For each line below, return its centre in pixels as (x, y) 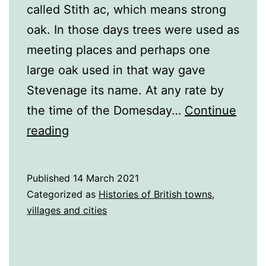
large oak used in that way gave (116, 70)
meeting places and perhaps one (118, 50)
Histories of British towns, (156, 194)
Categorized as (63, 194)
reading (48, 131)
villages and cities (67, 210)
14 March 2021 (106, 178)
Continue (210, 111)
